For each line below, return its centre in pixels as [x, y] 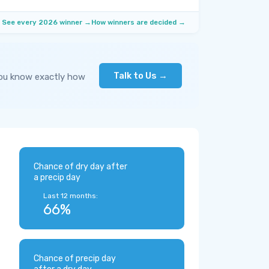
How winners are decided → [138, 22]
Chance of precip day [75, 258]
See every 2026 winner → [47, 22]
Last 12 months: [71, 196]
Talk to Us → [141, 76]
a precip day [57, 177]
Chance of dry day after [80, 167]
